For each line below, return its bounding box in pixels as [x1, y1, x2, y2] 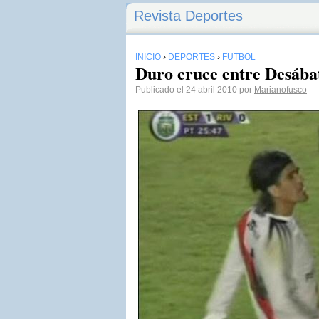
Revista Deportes [134, 8, 243, 23]
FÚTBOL [222, 52, 256, 62]
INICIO [135, 52, 161, 62]
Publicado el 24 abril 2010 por [135, 85, 254, 95]
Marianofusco [254, 85, 307, 95]
